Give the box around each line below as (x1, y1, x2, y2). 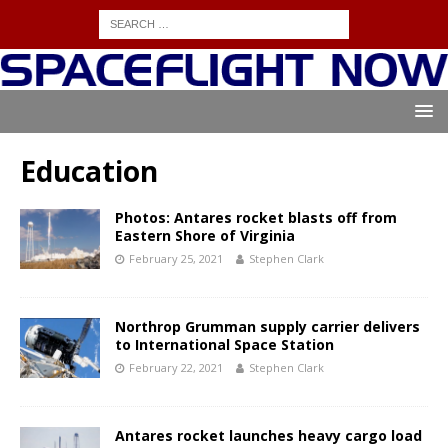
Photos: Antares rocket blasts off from (115, 208, 397, 228)
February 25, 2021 (129, 251, 223, 267)
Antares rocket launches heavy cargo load (115, 426, 422, 446)
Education (20, 152, 158, 191)
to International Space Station (115, 335, 334, 355)
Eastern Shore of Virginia (115, 226, 295, 246)
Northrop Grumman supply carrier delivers (115, 317, 420, 337)
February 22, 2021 (129, 360, 223, 376)
